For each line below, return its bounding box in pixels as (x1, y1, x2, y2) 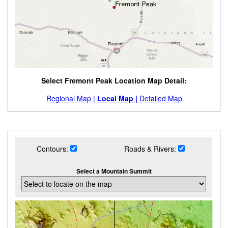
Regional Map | (46, 93, 95, 104)
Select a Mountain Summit (76, 166, 152, 176)
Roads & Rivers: (124, 144, 179, 154)
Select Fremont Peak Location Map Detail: (41, 75, 187, 86)
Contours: (36, 144, 70, 154)
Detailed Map (139, 93, 182, 104)
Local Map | (97, 93, 137, 104)
